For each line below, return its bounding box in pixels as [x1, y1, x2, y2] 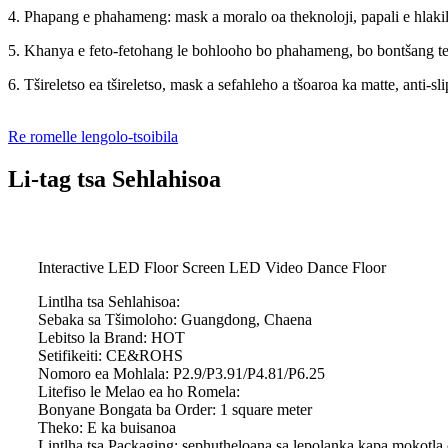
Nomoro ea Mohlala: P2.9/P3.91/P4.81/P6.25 [38, 365, 325, 383]
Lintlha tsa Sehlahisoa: [38, 293, 180, 311]
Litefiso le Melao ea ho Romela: [38, 383, 240, 401]
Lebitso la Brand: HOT [38, 329, 185, 347]
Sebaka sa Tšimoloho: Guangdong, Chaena [38, 311, 312, 329]
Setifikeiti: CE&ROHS [38, 347, 183, 365]
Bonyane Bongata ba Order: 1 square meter [38, 401, 312, 419]
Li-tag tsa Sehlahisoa [8, 166, 221, 193]
